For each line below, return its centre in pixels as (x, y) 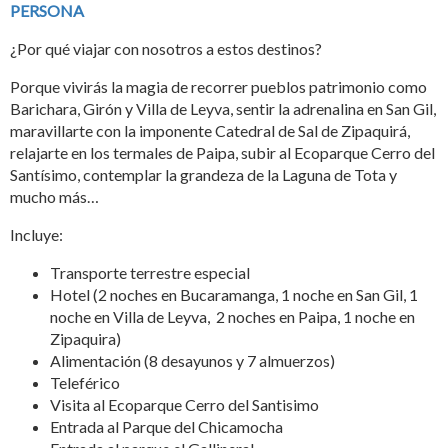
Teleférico (85, 382)
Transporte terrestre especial (150, 272)
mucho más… (56, 196)
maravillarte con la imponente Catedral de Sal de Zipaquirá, (210, 130)
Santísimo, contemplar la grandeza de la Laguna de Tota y (203, 174)
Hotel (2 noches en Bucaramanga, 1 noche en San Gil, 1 (234, 294)
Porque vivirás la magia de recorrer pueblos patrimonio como (218, 86)
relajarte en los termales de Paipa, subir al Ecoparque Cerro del (222, 152)
